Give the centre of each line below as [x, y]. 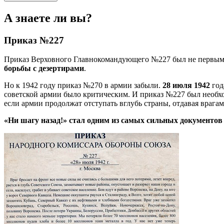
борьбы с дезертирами [44, 68]
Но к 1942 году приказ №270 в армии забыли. [83, 85]
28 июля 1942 [186, 85]
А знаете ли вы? [48, 18]
